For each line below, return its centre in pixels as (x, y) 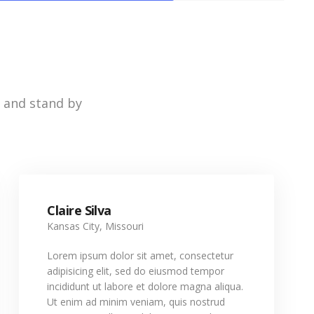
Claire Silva (79, 210)
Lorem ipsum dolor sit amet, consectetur (141, 255)
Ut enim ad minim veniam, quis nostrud (136, 302)
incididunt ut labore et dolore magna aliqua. (145, 286)
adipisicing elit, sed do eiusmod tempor (136, 271)
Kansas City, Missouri (96, 226)
